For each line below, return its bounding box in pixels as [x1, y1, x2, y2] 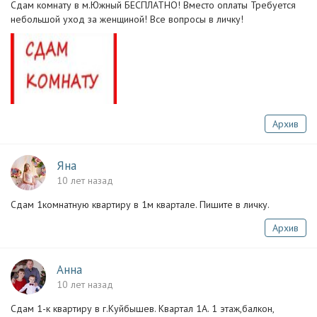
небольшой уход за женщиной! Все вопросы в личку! [11, 13, 243, 25]
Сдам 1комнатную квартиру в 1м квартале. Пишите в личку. [11, 198, 270, 211]
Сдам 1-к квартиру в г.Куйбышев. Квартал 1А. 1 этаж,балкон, [11, 302, 274, 315]
